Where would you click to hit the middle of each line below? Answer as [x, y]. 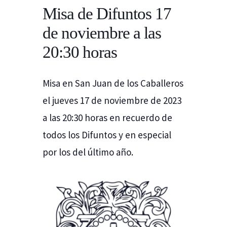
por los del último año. [88, 152]
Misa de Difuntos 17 [107, 13]
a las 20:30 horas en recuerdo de [107, 117]
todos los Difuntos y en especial [107, 135]
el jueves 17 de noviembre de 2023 [112, 100]
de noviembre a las [102, 33]
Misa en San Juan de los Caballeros [113, 83]
